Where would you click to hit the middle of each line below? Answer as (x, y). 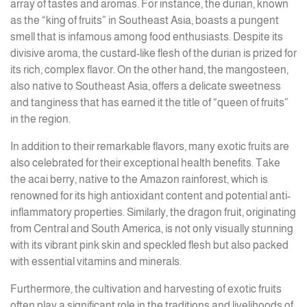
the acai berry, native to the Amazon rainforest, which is (139, 179)
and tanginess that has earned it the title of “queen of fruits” (149, 102)
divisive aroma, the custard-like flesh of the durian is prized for (153, 53)
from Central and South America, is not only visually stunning (152, 229)
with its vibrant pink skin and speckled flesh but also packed (149, 245)
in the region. (40, 119)
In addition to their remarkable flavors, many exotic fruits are (150, 146)
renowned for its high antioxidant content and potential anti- (150, 196)
